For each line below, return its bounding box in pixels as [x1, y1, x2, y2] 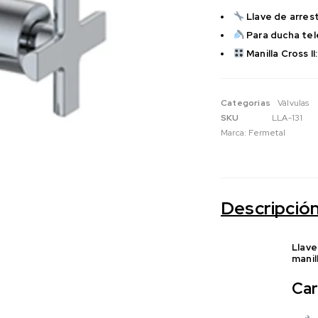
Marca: [221, 126, 249, 138]
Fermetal [248, 126, 286, 138]
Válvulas [278, 97, 309, 109]
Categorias [221, 97, 270, 109]
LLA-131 [272, 111, 303, 124]
